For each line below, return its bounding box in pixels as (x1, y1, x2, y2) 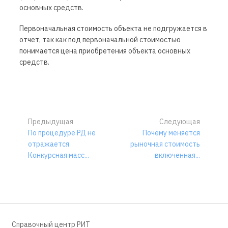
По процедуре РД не (28, 128, 96, 137)
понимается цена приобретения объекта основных (19, 46, 190, 56)
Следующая (159, 117, 200, 126)
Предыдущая (28, 117, 73, 126)
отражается (28, 139, 69, 149)
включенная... (155, 151, 200, 160)
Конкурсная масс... (28, 151, 89, 160)
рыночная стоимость (130, 139, 200, 149)
